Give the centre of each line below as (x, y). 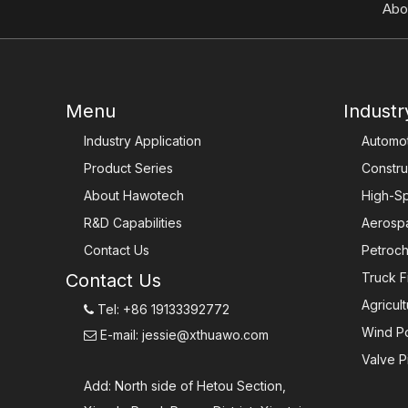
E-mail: (119, 335)
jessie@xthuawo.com (205, 335)
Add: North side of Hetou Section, (185, 386)
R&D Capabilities (133, 223)
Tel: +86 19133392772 (162, 310)
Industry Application (143, 141)
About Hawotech (134, 196)
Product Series (128, 168)
